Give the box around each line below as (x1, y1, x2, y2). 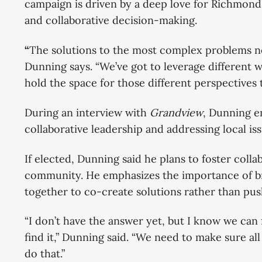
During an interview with (25, 105, 150, 119)
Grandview (150, 105, 203, 119)
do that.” (25, 247, 65, 261)
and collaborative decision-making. (25, 13, 197, 27)
